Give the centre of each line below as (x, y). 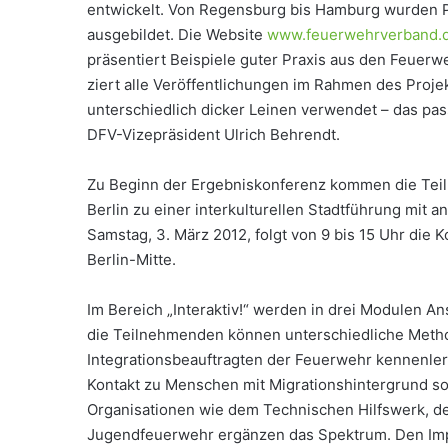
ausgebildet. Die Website (177, 34)
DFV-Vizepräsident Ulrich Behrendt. (213, 134)
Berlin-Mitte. (131, 259)
